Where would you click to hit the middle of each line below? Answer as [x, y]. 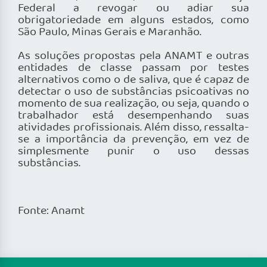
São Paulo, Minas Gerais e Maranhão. [110, 32]
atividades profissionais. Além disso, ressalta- [133, 128]
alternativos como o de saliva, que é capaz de [133, 80]
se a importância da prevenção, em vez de [133, 140]
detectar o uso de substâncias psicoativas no [133, 92]
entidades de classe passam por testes [133, 68]
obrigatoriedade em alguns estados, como [133, 21]
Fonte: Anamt [51, 211]
